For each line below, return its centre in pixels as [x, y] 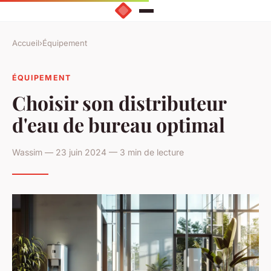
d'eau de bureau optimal [119, 124]
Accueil [26, 43]
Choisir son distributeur [119, 102]
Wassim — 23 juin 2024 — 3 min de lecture [98, 152]
